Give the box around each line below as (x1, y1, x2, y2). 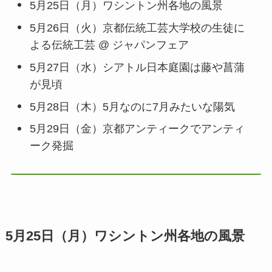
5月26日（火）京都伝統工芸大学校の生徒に (30, 21, 245, 34)
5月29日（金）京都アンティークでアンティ (30, 123, 245, 135)
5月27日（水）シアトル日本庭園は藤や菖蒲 (30, 61, 245, 73)
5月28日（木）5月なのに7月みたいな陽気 (30, 100, 236, 113)
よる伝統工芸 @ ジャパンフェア (30, 38, 189, 51)
